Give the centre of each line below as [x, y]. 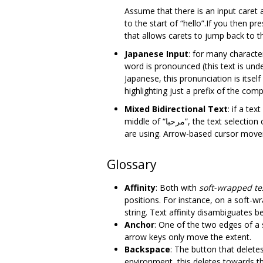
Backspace [147, 249]
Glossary [132, 164]
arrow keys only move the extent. [188, 237]
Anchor [139, 224]
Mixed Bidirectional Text [176, 109]
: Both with [177, 187]
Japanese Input [156, 53]
